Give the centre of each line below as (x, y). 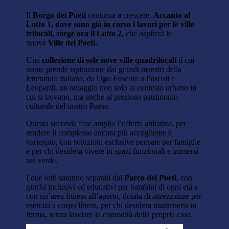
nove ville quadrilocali (140, 60)
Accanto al (172, 15)
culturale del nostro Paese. (68, 106)
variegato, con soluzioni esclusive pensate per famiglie (113, 142)
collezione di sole (71, 60)
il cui (187, 60)
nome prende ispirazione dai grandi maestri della (104, 70)
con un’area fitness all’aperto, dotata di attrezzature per (114, 196)
